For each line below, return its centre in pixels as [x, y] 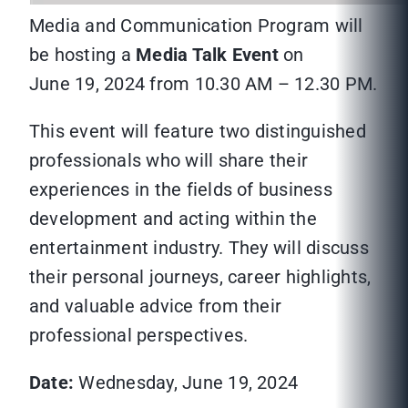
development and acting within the [173, 219]
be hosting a [83, 55]
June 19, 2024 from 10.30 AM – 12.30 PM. [204, 84]
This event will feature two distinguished [198, 132]
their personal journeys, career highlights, [200, 277]
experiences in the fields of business [181, 190]
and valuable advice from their [156, 306]
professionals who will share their [169, 161]
